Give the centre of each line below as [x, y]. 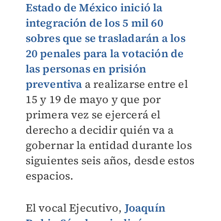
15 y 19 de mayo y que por [93, 99]
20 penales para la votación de [105, 53]
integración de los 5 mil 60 [94, 23]
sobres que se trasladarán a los [105, 38]
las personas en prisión [86, 69]
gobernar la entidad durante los [109, 145]
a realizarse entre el [135, 84]
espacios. [50, 176]
